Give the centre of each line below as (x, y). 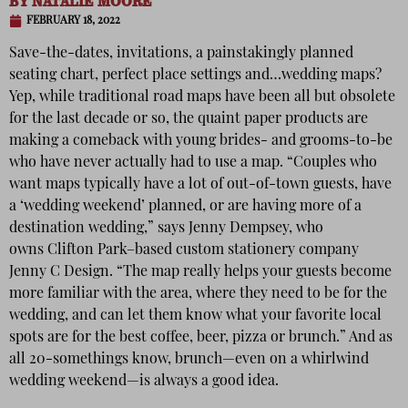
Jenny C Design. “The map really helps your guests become (200, 272)
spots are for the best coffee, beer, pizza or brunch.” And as (201, 337)
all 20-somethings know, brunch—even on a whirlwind (189, 359)
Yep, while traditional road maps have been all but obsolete (202, 97)
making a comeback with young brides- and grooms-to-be (201, 141)
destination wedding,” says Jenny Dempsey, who (166, 228)
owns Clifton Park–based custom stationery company (184, 250)
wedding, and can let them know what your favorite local (195, 316)
